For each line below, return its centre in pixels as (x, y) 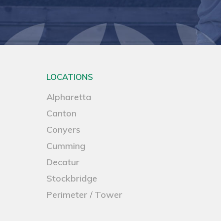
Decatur (63, 162)
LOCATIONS (70, 77)
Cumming (66, 146)
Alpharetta (69, 97)
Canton (62, 113)
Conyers (64, 130)
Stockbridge (72, 179)
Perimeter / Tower (85, 195)
